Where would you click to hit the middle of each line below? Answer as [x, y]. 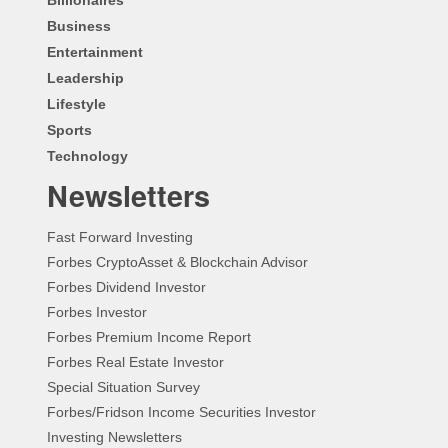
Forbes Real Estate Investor [135, 361]
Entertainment [95, 51]
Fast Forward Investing [120, 236]
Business [79, 25]
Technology [87, 155]
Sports [69, 129]
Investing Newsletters [114, 436]
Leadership [85, 77]
